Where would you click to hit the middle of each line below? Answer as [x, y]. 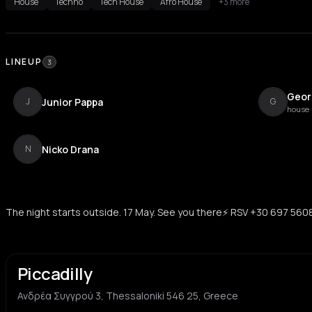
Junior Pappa [72, 102]
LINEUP [24, 62]
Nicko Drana [70, 149]
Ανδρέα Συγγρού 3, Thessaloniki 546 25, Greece [128, 296]
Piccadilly [55, 273]
